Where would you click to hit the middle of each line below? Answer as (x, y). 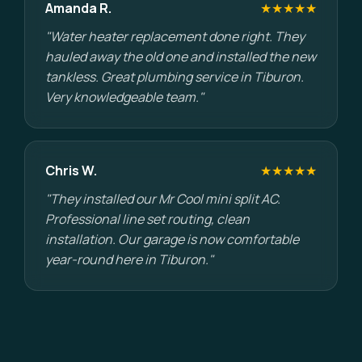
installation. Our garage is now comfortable (172, 239)
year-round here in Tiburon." (129, 259)
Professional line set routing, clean (147, 219)
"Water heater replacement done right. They (175, 36)
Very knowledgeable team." (124, 97)
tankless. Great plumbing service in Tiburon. (175, 77)
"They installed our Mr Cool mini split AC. (163, 199)
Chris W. (71, 170)
